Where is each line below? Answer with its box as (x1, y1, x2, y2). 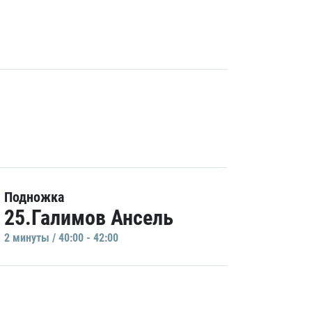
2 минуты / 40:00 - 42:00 (4, 231, 118, 244)
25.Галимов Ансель (4, 205, 173, 230)
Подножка (4, 189, 64, 205)
